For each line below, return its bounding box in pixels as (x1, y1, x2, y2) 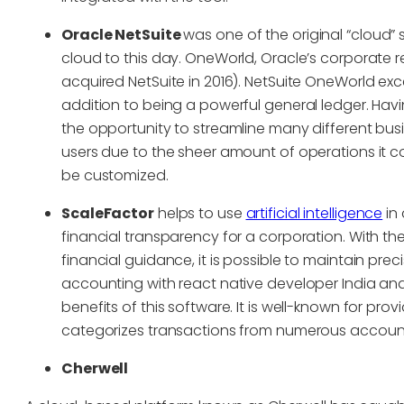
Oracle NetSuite (61, 23, 184, 45)
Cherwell (61, 357, 129, 379)
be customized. (61, 164, 169, 186)
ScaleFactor (61, 202, 154, 224)
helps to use (153, 202, 246, 224)
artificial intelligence (245, 202, 383, 224)
